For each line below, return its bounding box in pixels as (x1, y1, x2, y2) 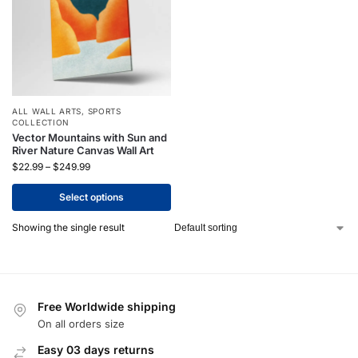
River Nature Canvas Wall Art (12, 144, 154, 157)
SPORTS (87, 106, 121, 117)
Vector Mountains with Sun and (12, 131, 167, 145)
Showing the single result (12, 221, 125, 234)
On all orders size (38, 316, 125, 330)
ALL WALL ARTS (12, 106, 82, 117)
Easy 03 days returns (38, 342, 154, 356)
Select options (59, 191, 124, 204)
